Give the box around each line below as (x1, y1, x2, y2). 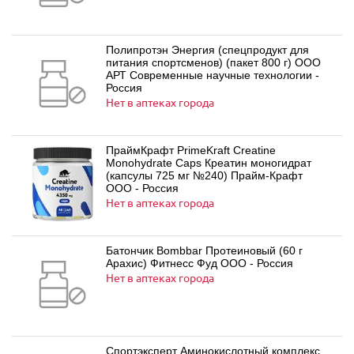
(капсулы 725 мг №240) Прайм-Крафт (106, 169, 303, 182)
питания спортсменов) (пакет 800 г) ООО (106, 56, 295, 69)
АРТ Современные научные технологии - (106, 69, 319, 81)
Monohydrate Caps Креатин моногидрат (106, 156, 311, 169)
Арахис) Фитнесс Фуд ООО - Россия (106, 257, 293, 269)
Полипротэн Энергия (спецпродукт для (106, 43, 309, 56)
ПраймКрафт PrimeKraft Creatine (106, 144, 276, 156)
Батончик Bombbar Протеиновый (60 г (106, 244, 303, 257)
